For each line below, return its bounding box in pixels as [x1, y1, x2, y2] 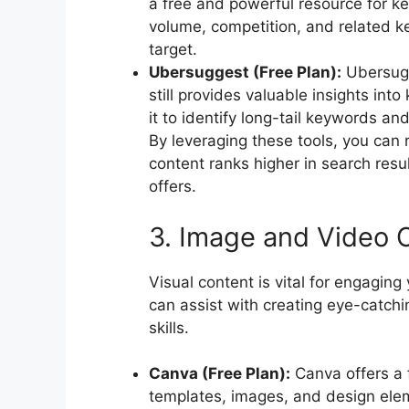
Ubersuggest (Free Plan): [149, 63, 341, 82]
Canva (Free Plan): [149, 364, 290, 383]
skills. [149, 318, 189, 337]
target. [149, 40, 197, 59]
